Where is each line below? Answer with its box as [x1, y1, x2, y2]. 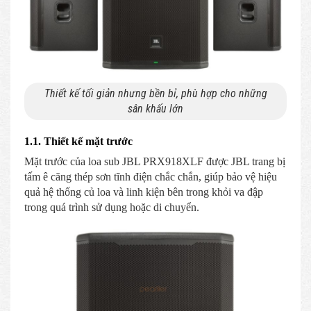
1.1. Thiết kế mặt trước [24, 135, 133, 147]
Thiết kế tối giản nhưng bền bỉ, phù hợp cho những [44, 86, 267, 100]
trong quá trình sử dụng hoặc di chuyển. [24, 201, 199, 213]
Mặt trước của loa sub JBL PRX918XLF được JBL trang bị [24, 155, 285, 167]
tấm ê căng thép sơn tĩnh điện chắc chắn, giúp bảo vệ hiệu [24, 170, 277, 183]
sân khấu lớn [128, 101, 183, 115]
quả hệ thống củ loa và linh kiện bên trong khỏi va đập [24, 185, 263, 198]
